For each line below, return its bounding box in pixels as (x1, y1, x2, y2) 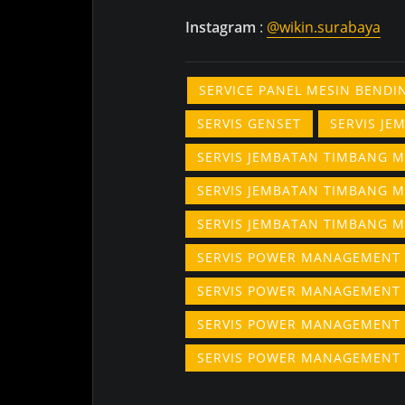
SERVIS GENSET (197, 114, 302, 132)
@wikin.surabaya (267, 16, 381, 37)
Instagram (185, 16, 259, 37)
